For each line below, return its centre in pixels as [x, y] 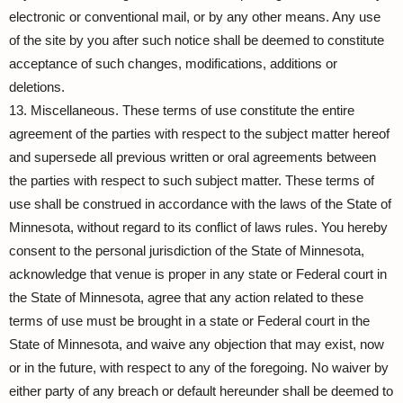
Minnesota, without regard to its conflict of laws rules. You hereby [198, 227]
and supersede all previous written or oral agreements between [193, 157]
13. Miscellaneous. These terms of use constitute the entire [182, 110]
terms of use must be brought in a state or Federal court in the [189, 321]
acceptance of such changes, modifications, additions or [173, 63]
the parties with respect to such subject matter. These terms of [192, 180]
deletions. [37, 87]
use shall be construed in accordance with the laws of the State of [200, 204]
